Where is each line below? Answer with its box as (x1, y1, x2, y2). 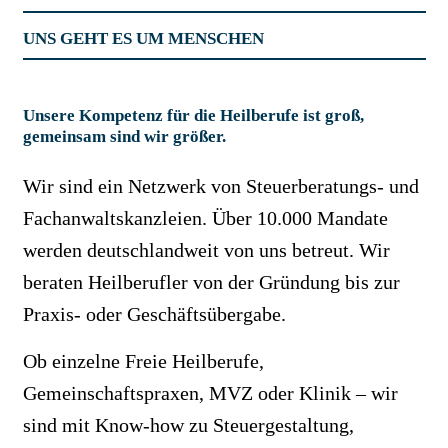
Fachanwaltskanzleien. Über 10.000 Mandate (22, 207, 388, 229)
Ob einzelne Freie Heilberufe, (22, 350, 264, 372)
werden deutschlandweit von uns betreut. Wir (22, 239, 390, 261)
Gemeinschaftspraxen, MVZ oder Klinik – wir (22, 382, 398, 404)
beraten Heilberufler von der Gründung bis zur (22, 271, 400, 293)
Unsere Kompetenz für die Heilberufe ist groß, (22, 105, 364, 125)
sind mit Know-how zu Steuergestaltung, (22, 414, 354, 436)
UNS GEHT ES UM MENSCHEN (22, 28, 264, 48)
